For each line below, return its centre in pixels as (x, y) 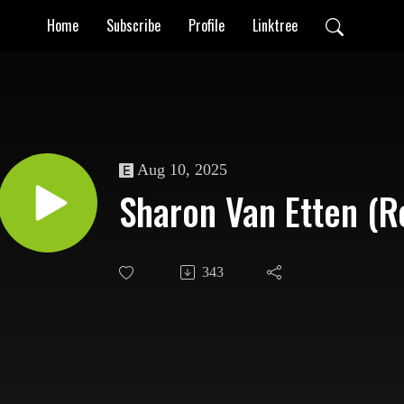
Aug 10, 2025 (182, 170)
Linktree (275, 25)
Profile (207, 25)
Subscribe (133, 25)
